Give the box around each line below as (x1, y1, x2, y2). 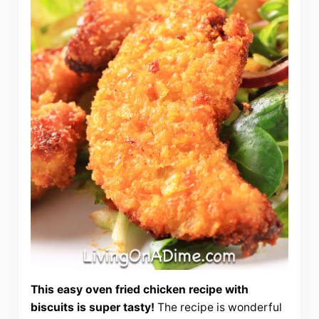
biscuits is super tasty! (30, 300, 155, 315)
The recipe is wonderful (154, 300, 282, 315)
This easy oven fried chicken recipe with (30, 283, 249, 297)
